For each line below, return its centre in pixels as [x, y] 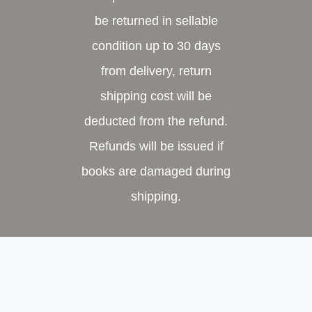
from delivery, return [156, 71]
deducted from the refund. [156, 121]
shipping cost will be [156, 96]
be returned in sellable [156, 21]
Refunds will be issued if [156, 146]
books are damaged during [156, 171]
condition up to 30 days [156, 46]
